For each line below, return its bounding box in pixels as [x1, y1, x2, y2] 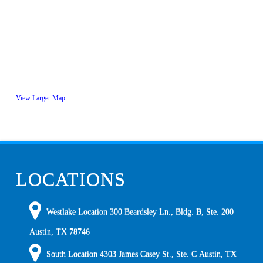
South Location [46, 249, 100, 258]
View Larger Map [15, 95, 65, 103]
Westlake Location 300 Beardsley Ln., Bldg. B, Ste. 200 [46, 207, 234, 215]
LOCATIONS [15, 168, 126, 190]
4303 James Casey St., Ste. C [100, 249, 197, 258]
